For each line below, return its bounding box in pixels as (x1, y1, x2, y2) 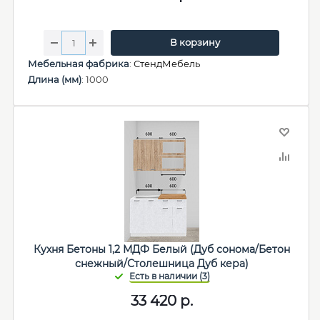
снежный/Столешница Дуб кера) (74, 257, 249, 270)
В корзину (169, 36, 220, 48)
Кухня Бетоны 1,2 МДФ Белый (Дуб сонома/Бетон (33, 243, 290, 256)
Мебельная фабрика (28, 58, 129, 69)
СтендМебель (134, 58, 200, 69)
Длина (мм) (28, 74, 81, 85)
